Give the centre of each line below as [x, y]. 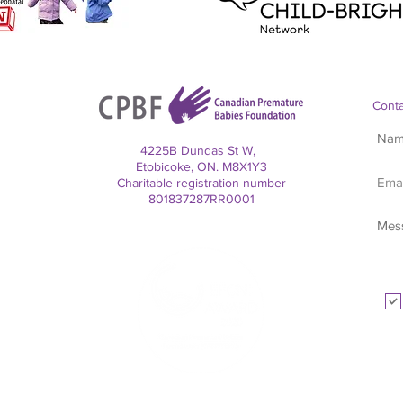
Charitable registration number [201, 183]
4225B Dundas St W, [201, 150]
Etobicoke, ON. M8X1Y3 [201, 166]
